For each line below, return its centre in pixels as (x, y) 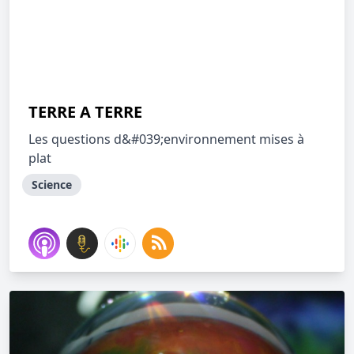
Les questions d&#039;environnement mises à (166, 139)
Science (52, 185)
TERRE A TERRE (85, 112)
